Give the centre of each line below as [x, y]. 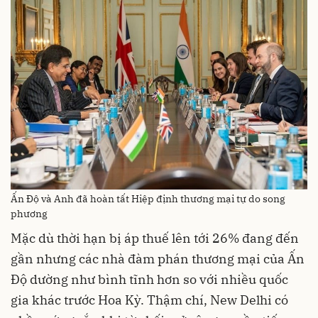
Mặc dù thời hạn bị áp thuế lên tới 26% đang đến [155, 238]
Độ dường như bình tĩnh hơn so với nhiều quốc [149, 280]
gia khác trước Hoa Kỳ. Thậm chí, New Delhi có [149, 300]
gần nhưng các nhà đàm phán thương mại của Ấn [158, 259]
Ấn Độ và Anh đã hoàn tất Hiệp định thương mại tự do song [148, 199]
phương [29, 214]
